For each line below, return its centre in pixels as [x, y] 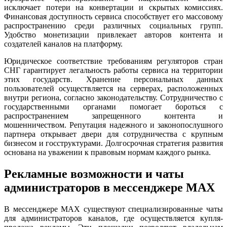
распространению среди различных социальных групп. [113, 25]
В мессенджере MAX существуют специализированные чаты [113, 209]
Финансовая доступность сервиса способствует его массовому [113, 16]
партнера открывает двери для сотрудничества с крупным [113, 134]
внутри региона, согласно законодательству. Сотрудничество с [113, 97]
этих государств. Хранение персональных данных [113, 79]
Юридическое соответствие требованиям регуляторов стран [113, 61]
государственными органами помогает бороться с [113, 106]
